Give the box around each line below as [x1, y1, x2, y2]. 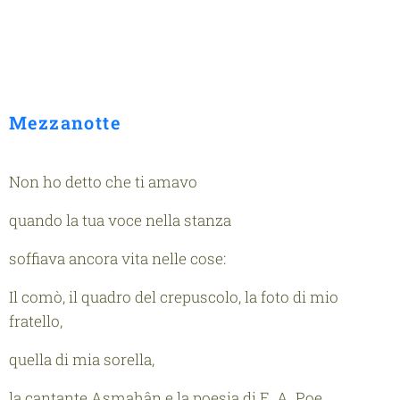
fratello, [9, 310, 62, 331]
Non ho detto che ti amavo [9, 171, 197, 192]
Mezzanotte [9, 110, 121, 134]
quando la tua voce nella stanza [9, 209, 231, 230]
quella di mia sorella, [9, 348, 154, 370]
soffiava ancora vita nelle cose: [9, 247, 226, 269]
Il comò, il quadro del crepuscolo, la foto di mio [9, 286, 338, 307]
